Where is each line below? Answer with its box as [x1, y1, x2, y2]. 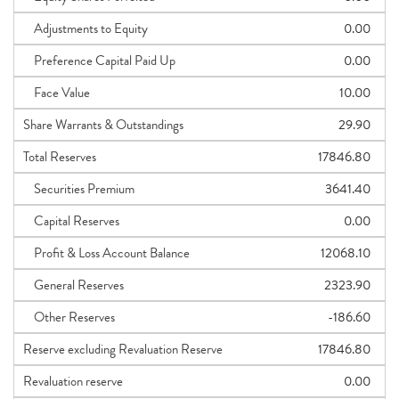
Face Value [23, 83, 90, 102]
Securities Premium [23, 179, 134, 199]
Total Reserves [23, 147, 96, 167]
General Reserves [23, 275, 124, 295]
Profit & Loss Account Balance [23, 243, 190, 263]
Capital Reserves [23, 211, 119, 231]
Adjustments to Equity [23, 19, 148, 38]
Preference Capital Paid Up [23, 51, 175, 70]
